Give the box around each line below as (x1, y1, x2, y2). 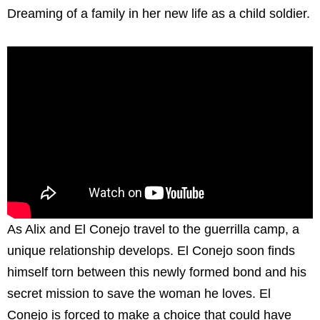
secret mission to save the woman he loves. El (7, 286, 271, 301)
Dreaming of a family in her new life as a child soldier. (7, 6, 310, 21)
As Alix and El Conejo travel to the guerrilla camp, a (7, 221, 299, 236)
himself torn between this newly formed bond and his (7, 264, 306, 279)
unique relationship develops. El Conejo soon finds (7, 243, 295, 258)
